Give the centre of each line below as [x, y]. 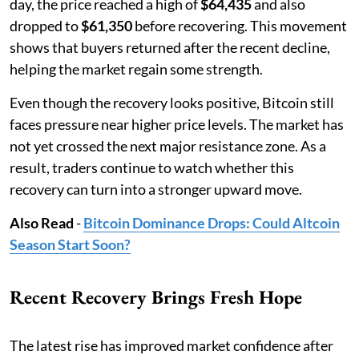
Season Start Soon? [70, 244]
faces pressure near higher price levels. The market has [177, 124]
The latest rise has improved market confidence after [171, 345]
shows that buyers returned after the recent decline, [170, 47]
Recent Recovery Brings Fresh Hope [156, 296]
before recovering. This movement [240, 25]
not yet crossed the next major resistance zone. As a [168, 145]
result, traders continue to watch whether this [152, 167]
